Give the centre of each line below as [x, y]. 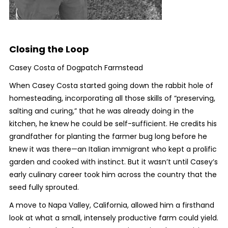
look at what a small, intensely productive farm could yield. [113, 218]
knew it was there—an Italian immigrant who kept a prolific [113, 149]
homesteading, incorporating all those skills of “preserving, [112, 98]
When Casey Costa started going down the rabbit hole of [111, 85]
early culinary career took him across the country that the [113, 175]
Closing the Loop [49, 49]
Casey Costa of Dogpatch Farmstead [76, 68]
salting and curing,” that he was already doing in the [101, 111]
